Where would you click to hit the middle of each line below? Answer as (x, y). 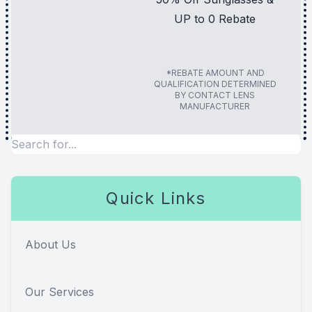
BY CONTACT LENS (215, 95)
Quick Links (156, 198)
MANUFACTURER (215, 107)
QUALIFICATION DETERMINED (215, 84)
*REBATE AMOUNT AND (215, 73)
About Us (50, 245)
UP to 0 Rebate (215, 19)
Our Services (60, 292)
